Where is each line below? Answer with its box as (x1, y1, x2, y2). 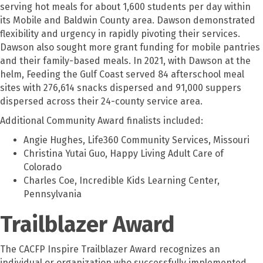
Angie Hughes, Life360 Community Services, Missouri (23, 134, 249, 146)
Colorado (23, 161, 62, 173)
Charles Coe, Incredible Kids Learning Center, (23, 174, 220, 186)
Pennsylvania (23, 188, 82, 200)
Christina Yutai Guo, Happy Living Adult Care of (23, 147, 224, 159)
